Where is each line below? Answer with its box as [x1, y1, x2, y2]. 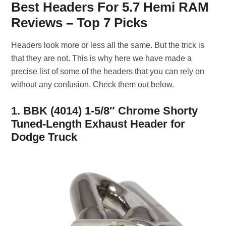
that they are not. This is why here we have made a [11, 54, 192, 63]
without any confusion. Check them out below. [11, 80, 175, 89]
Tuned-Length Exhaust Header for [11, 118, 186, 130]
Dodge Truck [11, 131, 78, 143]
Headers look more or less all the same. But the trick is [11, 41, 205, 49]
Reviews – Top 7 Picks [11, 15, 148, 30]
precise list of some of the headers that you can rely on [11, 67, 205, 76]
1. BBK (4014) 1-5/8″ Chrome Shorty [11, 104, 198, 117]
